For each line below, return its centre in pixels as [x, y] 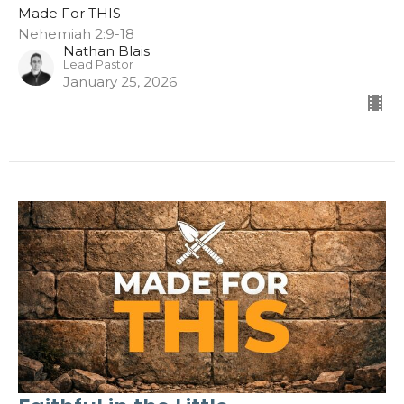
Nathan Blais [106, 50]
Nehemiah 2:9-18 [76, 33]
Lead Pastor [98, 64]
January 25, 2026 [120, 81]
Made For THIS [69, 13]
